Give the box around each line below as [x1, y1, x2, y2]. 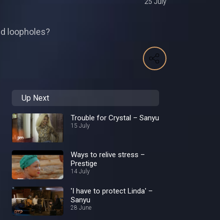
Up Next [22, 93, 49, 103]
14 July [71, 167, 90, 175]
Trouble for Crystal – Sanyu [71, 113, 159, 123]
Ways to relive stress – [71, 150, 145, 159]
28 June [71, 204, 91, 212]
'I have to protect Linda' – [71, 187, 153, 196]
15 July [71, 122, 90, 130]
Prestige [71, 159, 97, 168]
